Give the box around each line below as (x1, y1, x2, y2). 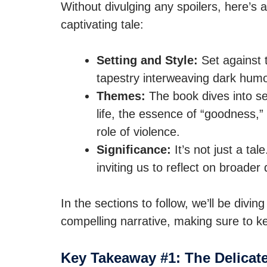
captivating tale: (61, 18, 144, 31)
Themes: (97, 89, 145, 103)
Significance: (97, 143, 171, 156)
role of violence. (97, 125, 180, 138)
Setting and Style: (97, 54, 198, 67)
